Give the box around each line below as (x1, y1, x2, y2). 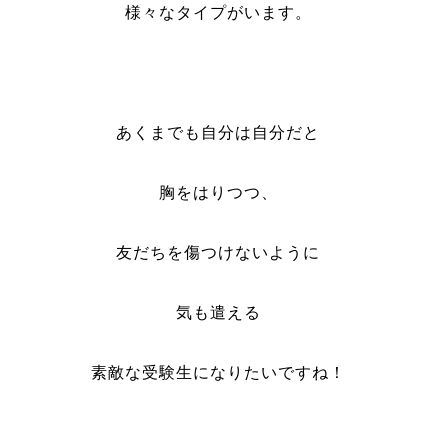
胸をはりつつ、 (158, 184, 278, 201)
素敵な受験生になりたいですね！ (90, 364, 346, 381)
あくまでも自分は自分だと (116, 124, 321, 141)
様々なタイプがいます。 (124, 4, 312, 21)
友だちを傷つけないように (116, 244, 321, 261)
